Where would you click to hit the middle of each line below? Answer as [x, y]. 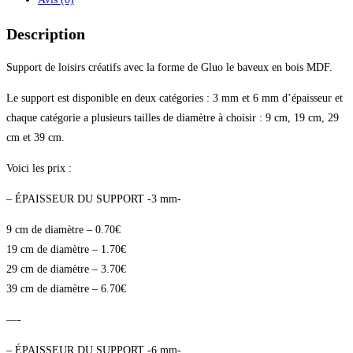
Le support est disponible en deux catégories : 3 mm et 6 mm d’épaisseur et [175, 98]
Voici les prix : [39, 169]
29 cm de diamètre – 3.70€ [66, 269]
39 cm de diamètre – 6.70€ [66, 289]
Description [46, 33]
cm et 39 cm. [35, 138]
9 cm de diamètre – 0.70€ [63, 230]
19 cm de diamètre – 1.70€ [66, 250]
